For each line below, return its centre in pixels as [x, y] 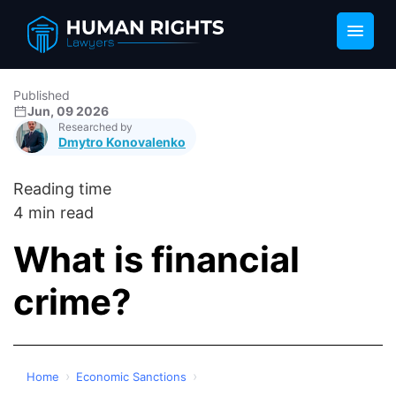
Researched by [95, 127]
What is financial [156, 259]
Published [42, 95]
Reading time [62, 189]
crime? [72, 302]
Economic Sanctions [131, 376]
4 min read [53, 213]
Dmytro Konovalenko [122, 142]
